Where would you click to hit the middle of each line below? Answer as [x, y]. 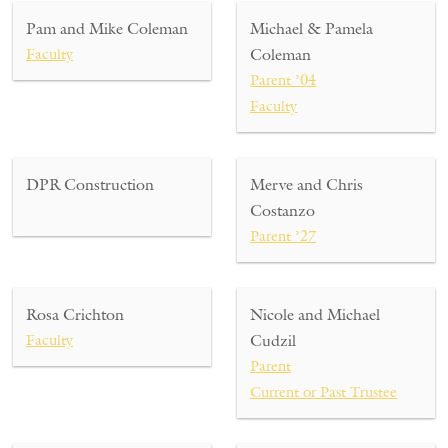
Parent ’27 [283, 236]
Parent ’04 [283, 80]
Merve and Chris [307, 184]
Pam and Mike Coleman [107, 28]
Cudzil [273, 340]
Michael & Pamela [312, 28]
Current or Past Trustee [324, 392]
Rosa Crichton [75, 314]
